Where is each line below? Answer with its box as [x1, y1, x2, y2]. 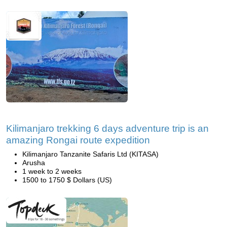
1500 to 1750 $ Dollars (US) [22, 176, 112, 184]
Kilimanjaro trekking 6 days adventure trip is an [6, 123, 209, 134]
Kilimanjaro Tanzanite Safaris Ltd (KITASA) [22, 150, 159, 158]
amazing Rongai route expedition [6, 135, 150, 145]
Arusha [22, 159, 45, 167]
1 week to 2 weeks [22, 167, 82, 175]
